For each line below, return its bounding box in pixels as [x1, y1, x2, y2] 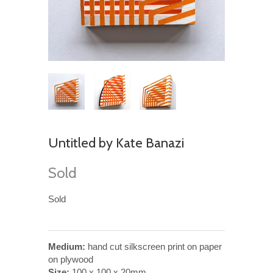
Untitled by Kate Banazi [48, 134, 184, 151]
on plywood [48, 253, 93, 264]
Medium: [48, 241, 85, 252]
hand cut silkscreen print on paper [85, 241, 222, 252]
